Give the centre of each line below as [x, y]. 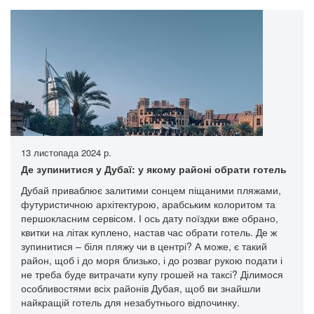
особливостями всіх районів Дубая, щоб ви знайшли [141, 288]
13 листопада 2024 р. [66, 152]
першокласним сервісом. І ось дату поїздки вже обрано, [150, 218]
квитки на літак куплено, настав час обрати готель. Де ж [149, 232]
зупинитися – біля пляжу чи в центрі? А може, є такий [144, 246]
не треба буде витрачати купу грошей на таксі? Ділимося [152, 274]
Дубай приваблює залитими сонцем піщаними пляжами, [151, 190]
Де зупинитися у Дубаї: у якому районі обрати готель [154, 169]
